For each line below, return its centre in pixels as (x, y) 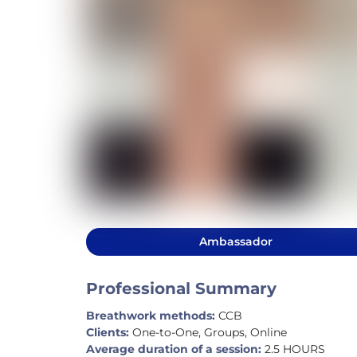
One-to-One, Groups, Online (208, 332)
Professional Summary (182, 288)
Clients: (108, 332)
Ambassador (236, 242)
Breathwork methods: (151, 315)
